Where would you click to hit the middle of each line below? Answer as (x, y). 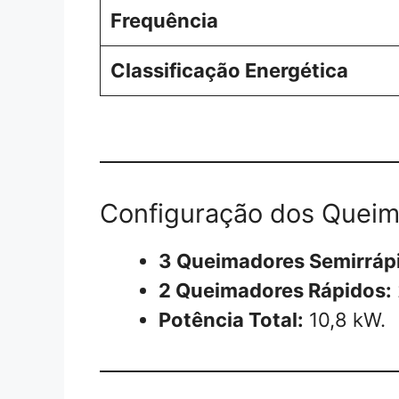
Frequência (164, 20)
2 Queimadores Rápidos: (275, 290)
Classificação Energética (229, 70)
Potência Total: (231, 319)
